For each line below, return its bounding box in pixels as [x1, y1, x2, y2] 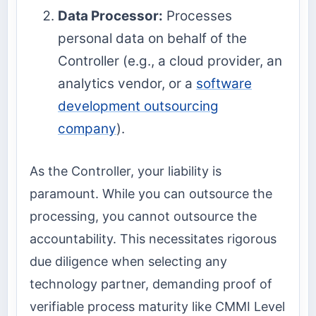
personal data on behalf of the [58, 30, 247, 47]
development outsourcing [58, 98, 219, 115]
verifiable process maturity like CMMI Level [30, 299, 285, 315]
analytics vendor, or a [58, 75, 196, 92]
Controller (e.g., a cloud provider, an [58, 53, 282, 70]
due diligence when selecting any [30, 254, 227, 269]
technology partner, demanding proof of [30, 276, 272, 292]
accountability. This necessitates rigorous [30, 231, 276, 247]
